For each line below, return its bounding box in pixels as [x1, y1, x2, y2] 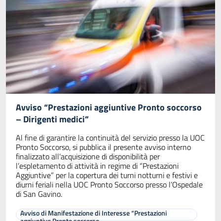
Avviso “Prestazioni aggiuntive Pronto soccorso [16, 100, 202, 114]
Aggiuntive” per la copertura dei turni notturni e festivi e [16, 169, 198, 181]
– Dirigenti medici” [16, 112, 89, 126]
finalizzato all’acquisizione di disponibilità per [16, 150, 160, 162]
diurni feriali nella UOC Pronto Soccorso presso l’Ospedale [16, 178, 203, 190]
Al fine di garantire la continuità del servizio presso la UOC [16, 131, 205, 144]
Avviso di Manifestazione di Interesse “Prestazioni [20, 207, 167, 218]
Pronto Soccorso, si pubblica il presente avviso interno [16, 141, 191, 153]
